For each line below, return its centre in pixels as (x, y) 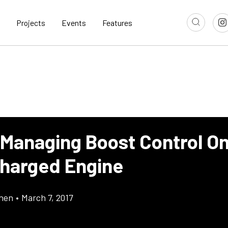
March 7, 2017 (47, 198)
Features (117, 23)
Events (74, 23)
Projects (31, 23)
